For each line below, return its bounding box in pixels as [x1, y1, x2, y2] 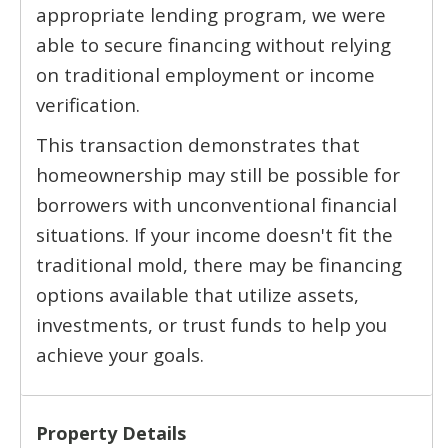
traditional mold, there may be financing [36, 251, 402, 277]
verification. [36, 91, 140, 117]
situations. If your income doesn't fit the [36, 221, 393, 247]
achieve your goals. [36, 341, 204, 367]
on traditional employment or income [36, 61, 375, 87]
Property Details [36, 420, 186, 445]
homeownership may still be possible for [36, 161, 400, 187]
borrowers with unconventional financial [36, 191, 397, 217]
